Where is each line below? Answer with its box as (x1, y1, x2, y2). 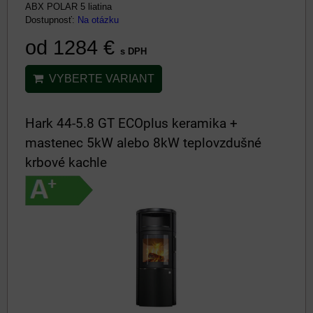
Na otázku (78, 15, 119, 25)
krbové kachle (25, 154, 107, 170)
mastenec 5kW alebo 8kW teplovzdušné (25, 135, 261, 151)
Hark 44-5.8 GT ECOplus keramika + (25, 115, 238, 131)
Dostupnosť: (25, 15, 78, 25)
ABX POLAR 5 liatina (25, 1, 112, 12)
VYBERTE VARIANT (43, 73, 154, 85)
